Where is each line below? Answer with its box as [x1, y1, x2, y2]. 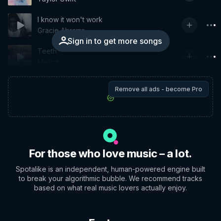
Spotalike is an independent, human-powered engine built [16, 165, 205, 173]
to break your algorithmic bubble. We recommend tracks [19, 174, 202, 183]
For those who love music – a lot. [29, 147, 192, 160]
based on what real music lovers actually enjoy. [34, 184, 187, 192]
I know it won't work [37, 15, 103, 24]
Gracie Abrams [37, 26, 85, 35]
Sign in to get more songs [67, 36, 162, 46]
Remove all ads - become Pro [115, 85, 202, 93]
